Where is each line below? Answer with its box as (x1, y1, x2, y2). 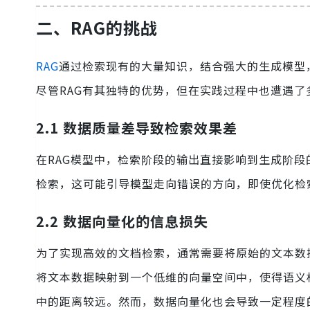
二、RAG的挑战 (36, 15, 158, 40)
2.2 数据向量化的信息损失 (36, 211, 208, 232)
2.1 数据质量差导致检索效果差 (36, 118, 237, 138)
